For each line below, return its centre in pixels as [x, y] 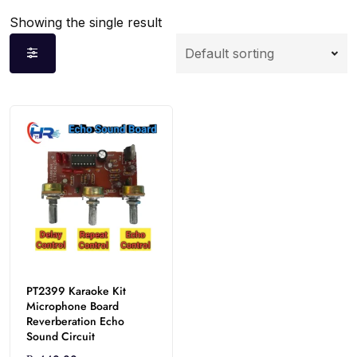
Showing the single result [86, 23]
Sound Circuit [61, 336]
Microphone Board [73, 306]
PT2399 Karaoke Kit [76, 290]
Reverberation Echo [75, 321]
